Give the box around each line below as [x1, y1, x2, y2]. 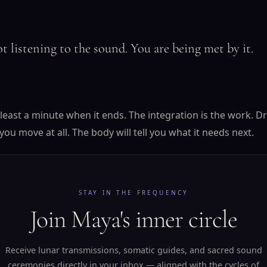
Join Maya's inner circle [30, 204, 237, 234]
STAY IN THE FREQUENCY [78, 188, 189, 197]
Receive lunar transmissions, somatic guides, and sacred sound [5, 244, 262, 256]
